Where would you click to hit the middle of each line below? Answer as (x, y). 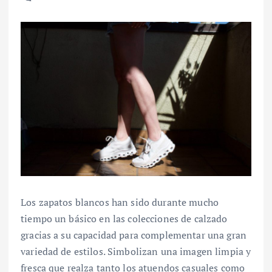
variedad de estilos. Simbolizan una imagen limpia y (136, 251)
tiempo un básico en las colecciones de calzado (124, 218)
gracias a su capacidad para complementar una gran (134, 235)
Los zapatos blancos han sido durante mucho (120, 202)
